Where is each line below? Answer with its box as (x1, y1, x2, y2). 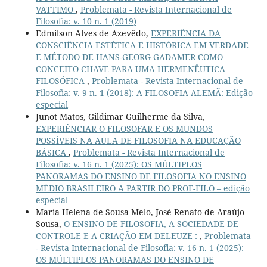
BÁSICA (35, 147, 69, 159)
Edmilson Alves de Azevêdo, (35, 27, 151, 39)
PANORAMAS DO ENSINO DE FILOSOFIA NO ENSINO (35, 170, 246, 182)
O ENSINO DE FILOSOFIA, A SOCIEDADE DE (63, 218, 238, 230)
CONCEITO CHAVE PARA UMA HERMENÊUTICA (35, 63, 225, 75)
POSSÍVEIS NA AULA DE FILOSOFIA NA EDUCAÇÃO (35, 135, 241, 147)
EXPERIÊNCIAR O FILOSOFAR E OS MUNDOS (35, 123, 213, 135)
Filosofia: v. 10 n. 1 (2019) (35, 15, 136, 27)
